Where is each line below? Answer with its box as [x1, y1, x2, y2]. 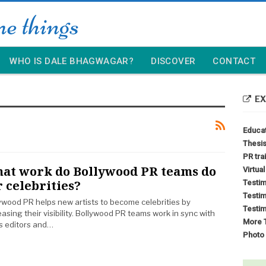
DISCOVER [151, 56, 196, 66]
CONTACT [213, 56, 256, 66]
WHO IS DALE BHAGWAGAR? [9, 56, 134, 66]
